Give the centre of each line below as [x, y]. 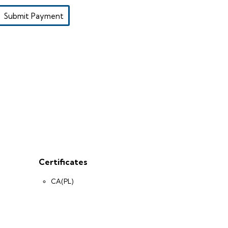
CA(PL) [62, 181]
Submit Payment [34, 16]
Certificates [63, 162]
